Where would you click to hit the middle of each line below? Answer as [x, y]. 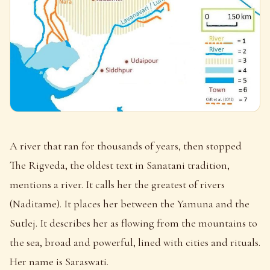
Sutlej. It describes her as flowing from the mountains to [133, 223]
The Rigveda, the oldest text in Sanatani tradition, [120, 165]
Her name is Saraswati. [59, 261]
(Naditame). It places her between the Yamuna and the [130, 203]
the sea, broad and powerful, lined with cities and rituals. [135, 242]
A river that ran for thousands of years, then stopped [126, 146]
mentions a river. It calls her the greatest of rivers [117, 184]
